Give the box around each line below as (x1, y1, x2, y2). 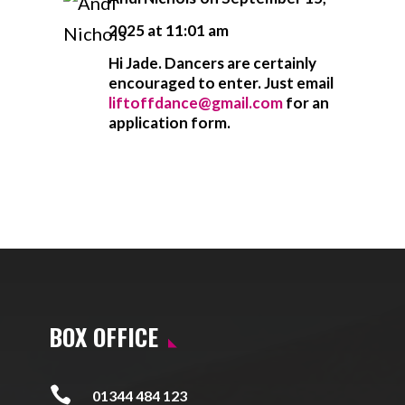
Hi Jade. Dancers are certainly (108, 53, 316, 72)
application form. (108, 113, 231, 132)
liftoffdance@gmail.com (108, 93, 283, 112)
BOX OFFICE (49, 319, 159, 354)
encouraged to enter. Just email (108, 73, 334, 92)
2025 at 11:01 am (108, 21, 229, 40)
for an (282, 93, 329, 112)
